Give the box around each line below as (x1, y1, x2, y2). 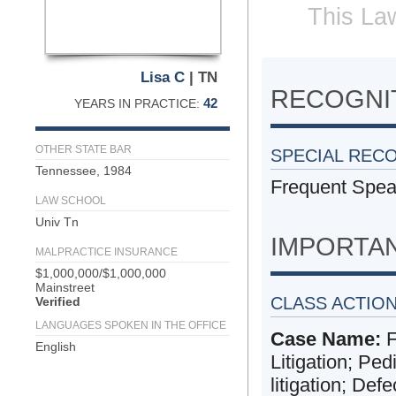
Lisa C (141, 69, 185, 86)
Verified (35, 294, 80, 308)
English (35, 339, 76, 354)
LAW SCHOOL (35, 194, 106, 207)
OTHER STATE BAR (35, 143, 132, 156)
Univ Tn (35, 215, 79, 229)
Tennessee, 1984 (35, 164, 132, 178)
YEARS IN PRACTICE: (74, 96, 203, 110)
